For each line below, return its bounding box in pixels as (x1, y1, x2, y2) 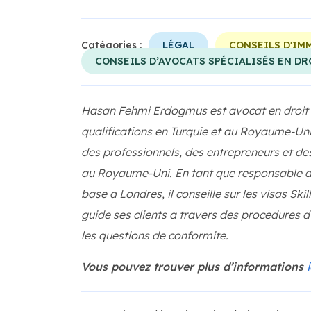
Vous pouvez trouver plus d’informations (81, 260, 307, 274)
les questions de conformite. (81, 228, 228, 242)
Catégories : (81, 39, 142, 51)
